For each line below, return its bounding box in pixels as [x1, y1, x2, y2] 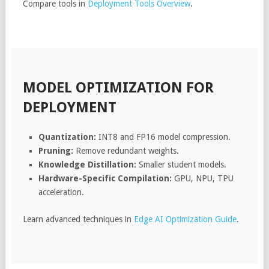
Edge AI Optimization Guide [133, 214, 237, 224]
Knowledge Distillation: [38, 159, 137, 169]
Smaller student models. [136, 159, 227, 169]
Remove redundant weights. [73, 145, 180, 156]
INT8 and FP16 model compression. [96, 131, 231, 142]
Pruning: [38, 145, 74, 156]
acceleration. [38, 187, 85, 197]
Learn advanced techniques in [22, 214, 134, 224]
